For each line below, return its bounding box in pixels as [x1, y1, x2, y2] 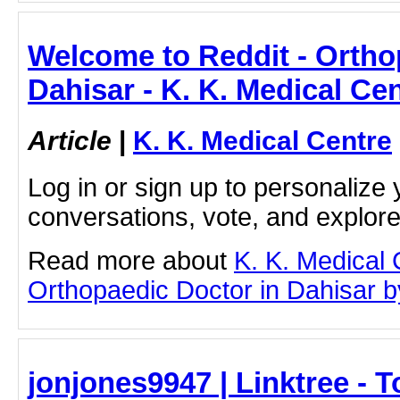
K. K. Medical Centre [133, 125, 392, 156]
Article [28, 125, 112, 156]
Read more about [28, 246, 234, 275]
